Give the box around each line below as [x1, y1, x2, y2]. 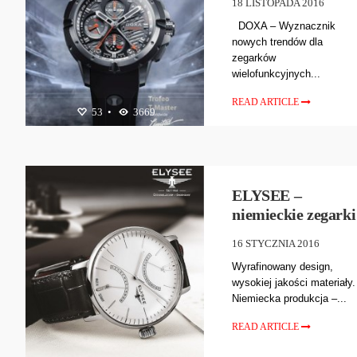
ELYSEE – [232, 186, 302, 204]
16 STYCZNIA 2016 [232, 237, 320, 249]
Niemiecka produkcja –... [232, 292, 347, 304]
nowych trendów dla [232, 35, 324, 48]
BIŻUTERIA [61, 129, 116, 142]
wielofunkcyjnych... [232, 67, 321, 80]
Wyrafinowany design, [232, 260, 334, 273]
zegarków [232, 51, 277, 64]
